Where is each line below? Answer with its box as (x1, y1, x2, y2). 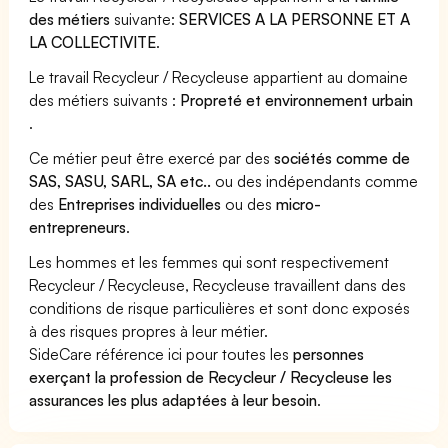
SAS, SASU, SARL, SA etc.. (29, 170, 212, 191)
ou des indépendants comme (211, 170, 419, 191)
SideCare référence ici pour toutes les (29, 343, 294, 364)
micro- (276, 193, 322, 214)
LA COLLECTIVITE (29, 31, 157, 52)
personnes (293, 343, 365, 364)
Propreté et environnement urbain (180, 89, 414, 110)
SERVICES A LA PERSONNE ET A (179, 8, 411, 29)
